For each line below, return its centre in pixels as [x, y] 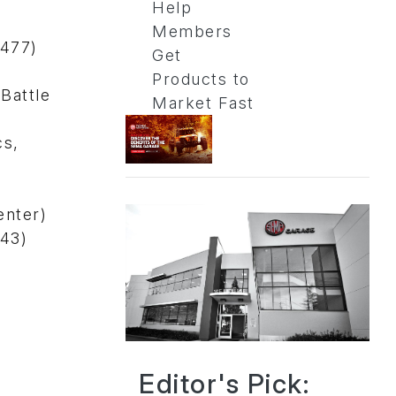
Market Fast [203, 103]
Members [192, 32]
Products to [201, 80]
